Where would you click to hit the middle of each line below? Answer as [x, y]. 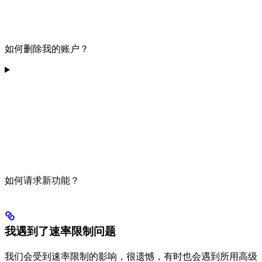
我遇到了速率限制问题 [60, 232]
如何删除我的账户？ [47, 49]
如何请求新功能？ [42, 180]
